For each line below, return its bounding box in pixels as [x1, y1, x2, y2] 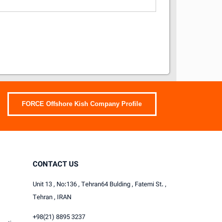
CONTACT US [33, 158, 78, 171]
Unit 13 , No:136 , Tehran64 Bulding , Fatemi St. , [33, 179, 166, 190]
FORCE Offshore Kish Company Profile [22, 100, 142, 108]
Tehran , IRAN [33, 192, 71, 203]
